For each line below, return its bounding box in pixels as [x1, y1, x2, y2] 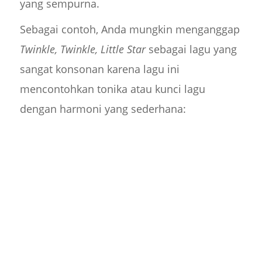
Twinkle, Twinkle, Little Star [19, 42, 146, 57]
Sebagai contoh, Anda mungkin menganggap [19, 22, 240, 37]
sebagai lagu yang [145, 42, 237, 57]
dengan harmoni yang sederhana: [19, 102, 186, 116]
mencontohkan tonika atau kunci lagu [19, 82, 205, 96]
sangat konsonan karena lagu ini [19, 62, 180, 77]
